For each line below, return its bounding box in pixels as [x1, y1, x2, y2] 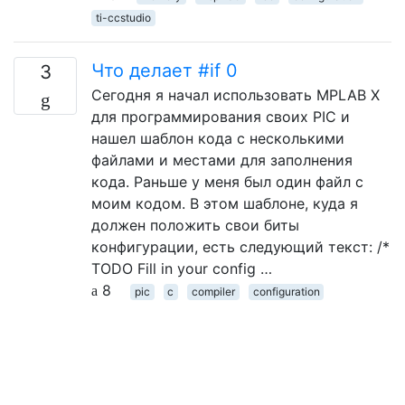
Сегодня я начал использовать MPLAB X [91, 85, 380, 104]
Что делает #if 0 [91, 59, 238, 81]
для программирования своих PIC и [91, 107, 350, 126]
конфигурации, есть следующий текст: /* [91, 237, 390, 256]
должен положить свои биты [91, 215, 299, 234]
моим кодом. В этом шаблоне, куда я [91, 193, 358, 212]
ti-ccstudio [95, 10, 151, 24]
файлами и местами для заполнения [91, 150, 353, 169]
